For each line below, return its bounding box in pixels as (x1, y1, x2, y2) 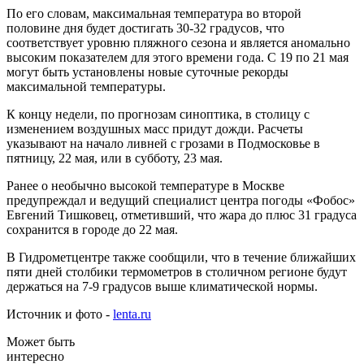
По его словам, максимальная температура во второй (6, 6, 301, 20)
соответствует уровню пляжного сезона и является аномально (6, 35, 350, 50)
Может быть (6, 334, 75, 349)
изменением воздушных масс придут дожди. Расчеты (6, 121, 303, 136)
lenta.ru (113, 306, 151, 321)
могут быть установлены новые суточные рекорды (6, 64, 288, 79)
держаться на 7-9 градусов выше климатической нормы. (6, 279, 318, 293)
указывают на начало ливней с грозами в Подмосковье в (6, 136, 320, 150)
